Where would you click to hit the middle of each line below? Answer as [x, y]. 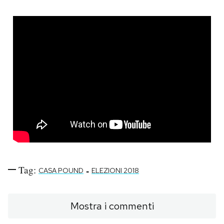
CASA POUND [61, 170]
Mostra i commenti [112, 206]
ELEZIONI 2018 [115, 170]
